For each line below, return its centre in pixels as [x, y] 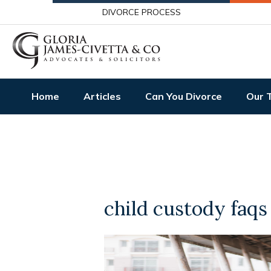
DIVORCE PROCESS [142, 12]
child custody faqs [186, 208]
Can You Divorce [184, 96]
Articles [102, 96]
